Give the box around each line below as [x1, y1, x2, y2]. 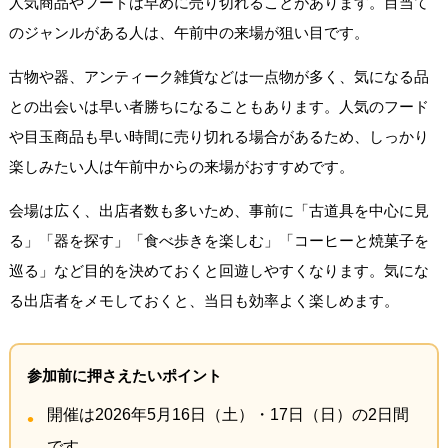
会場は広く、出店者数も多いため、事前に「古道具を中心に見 [8, 201, 429, 219]
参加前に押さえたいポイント [26, 366, 222, 384]
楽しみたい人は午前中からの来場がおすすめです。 [8, 157, 354, 175]
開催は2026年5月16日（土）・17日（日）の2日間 [46, 405, 409, 423]
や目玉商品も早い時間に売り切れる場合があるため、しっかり [8, 127, 429, 145]
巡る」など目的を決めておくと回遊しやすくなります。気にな [8, 261, 429, 279]
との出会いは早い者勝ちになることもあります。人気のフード [8, 97, 429, 115]
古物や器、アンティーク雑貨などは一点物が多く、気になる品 [8, 67, 429, 85]
